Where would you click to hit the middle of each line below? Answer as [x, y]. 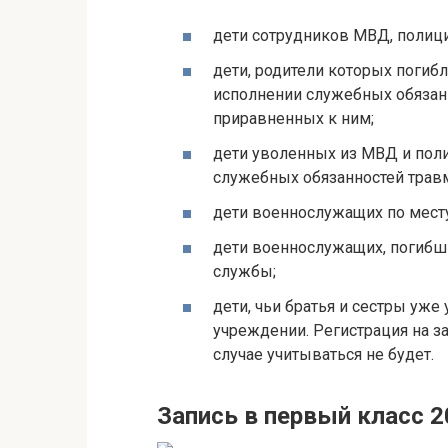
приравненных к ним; [293, 118]
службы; [244, 272]
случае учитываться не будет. [323, 355]
